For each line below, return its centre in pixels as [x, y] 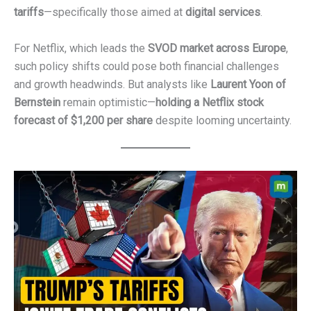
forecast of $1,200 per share [83, 120]
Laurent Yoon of [248, 84]
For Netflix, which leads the [81, 48]
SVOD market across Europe [217, 48]
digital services [223, 12]
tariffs [29, 12]
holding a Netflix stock [210, 102]
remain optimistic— [108, 102]
